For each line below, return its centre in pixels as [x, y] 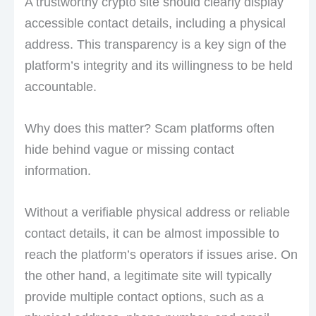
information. [57, 171]
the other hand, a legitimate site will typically [148, 276]
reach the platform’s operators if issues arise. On [161, 255]
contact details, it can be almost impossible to [152, 234]
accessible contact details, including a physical [155, 24]
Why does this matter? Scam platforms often [149, 129]
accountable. [60, 87]
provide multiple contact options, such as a [144, 297]
